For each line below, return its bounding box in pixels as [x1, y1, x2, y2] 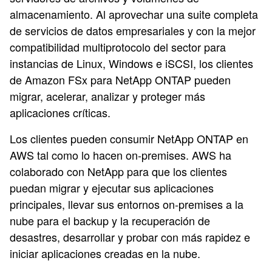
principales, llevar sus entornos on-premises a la [10, 196, 243, 212]
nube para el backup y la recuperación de [10, 212, 210, 228]
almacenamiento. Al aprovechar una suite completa [10, 6, 258, 22]
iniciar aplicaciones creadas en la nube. [10, 245, 200, 261]
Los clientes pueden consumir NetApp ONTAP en [10, 131, 248, 146]
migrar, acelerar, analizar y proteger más [10, 88, 205, 104]
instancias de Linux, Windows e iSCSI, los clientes [10, 55, 253, 71]
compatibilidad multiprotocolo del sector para [10, 39, 226, 55]
